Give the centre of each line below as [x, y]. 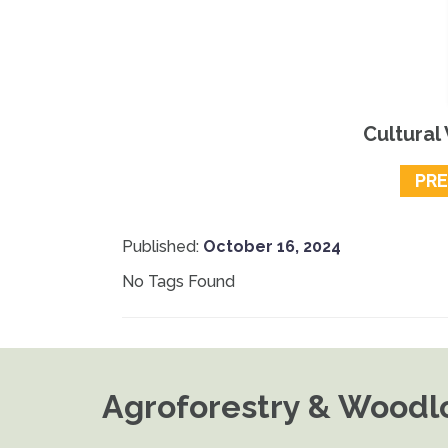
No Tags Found [178, 281]
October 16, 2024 [270, 246]
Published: [160, 246]
